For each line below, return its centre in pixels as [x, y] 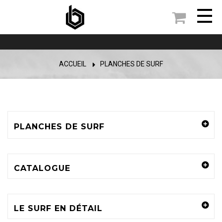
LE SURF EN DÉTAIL [58, 208]
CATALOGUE [42, 168]
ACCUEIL [73, 64]
